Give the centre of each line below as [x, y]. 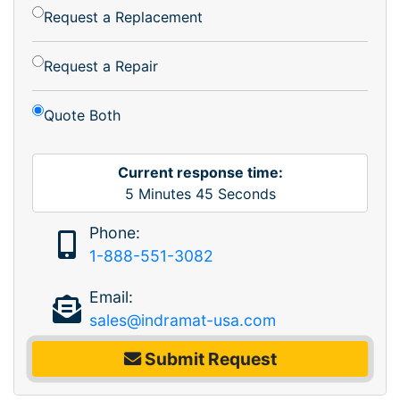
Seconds [244, 193]
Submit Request [208, 358]
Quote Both [82, 115]
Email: [111, 296]
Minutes [164, 193]
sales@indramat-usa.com [182, 320]
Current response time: [200, 172]
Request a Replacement [123, 17]
